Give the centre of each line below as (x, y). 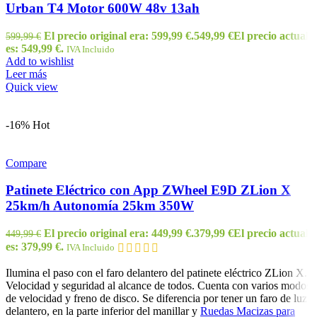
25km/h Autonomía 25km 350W (100, 206)
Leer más (26, 74)
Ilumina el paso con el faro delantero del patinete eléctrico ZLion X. (156, 273)
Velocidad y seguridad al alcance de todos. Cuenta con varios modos (158, 286)
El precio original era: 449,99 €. (119, 234)
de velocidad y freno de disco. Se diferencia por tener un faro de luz (156, 299)
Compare (26, 163)
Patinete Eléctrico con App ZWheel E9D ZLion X (148, 190)
